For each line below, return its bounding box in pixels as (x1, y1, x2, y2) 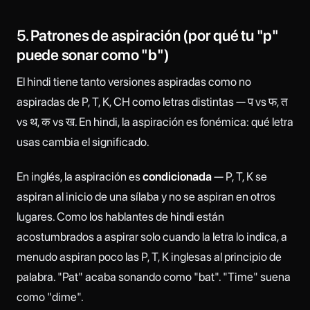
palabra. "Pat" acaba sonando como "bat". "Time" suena (17, 270, 291, 284)
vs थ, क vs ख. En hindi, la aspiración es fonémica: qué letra (17, 114, 293, 129)
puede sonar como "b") (17, 45, 170, 64)
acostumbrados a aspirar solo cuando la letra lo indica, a (17, 230, 287, 244)
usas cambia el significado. (17, 134, 149, 149)
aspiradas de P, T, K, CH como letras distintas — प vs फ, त (17, 94, 288, 109)
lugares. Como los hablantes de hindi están (17, 210, 224, 224)
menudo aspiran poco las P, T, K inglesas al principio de (17, 250, 282, 264)
